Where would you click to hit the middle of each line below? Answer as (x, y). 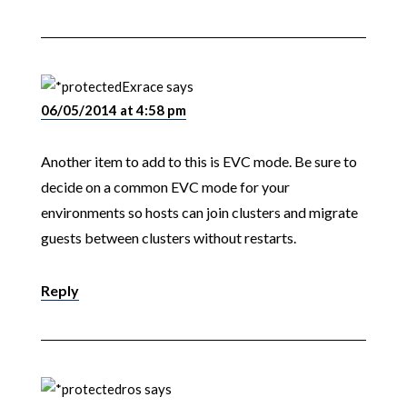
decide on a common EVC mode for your (165, 187)
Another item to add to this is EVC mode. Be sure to (199, 162)
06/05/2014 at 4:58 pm (113, 110)
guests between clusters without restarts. (168, 238)
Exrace (142, 87)
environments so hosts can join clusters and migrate (199, 213)
